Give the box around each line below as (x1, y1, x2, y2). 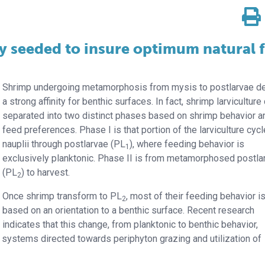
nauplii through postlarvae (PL (2, 138, 126, 150)
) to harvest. (21, 167, 70, 178)
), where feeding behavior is (130, 138, 245, 150)
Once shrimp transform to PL (2, 190, 122, 202)
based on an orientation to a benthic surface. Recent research (2, 205, 255, 216)
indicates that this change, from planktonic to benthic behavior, (2, 219, 258, 230)
